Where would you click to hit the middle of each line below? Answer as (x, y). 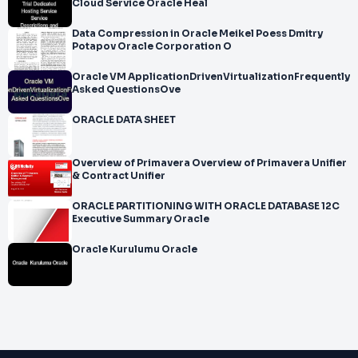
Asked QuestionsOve (126, 89)
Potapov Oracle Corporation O (152, 46)
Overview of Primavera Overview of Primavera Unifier (209, 163)
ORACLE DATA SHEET (124, 120)
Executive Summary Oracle (141, 219)
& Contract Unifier (119, 176)
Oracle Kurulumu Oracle (153, 249)
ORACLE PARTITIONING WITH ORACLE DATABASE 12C (206, 206)
